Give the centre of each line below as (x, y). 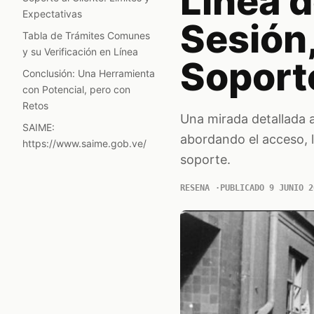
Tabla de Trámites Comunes (86, 35)
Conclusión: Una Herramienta (89, 73)
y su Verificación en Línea (80, 52)
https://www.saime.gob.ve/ (84, 143)
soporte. (205, 159)
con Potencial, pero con (76, 89)
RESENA (194, 188)
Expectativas (52, 14)
